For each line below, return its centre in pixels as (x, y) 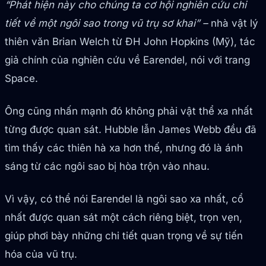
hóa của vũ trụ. (41, 254)
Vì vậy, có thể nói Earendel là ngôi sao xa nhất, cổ (124, 199)
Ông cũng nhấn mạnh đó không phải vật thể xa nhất (129, 111)
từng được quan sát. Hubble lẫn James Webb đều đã (131, 130)
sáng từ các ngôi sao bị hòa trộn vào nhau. (107, 167)
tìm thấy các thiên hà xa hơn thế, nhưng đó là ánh (124, 148)
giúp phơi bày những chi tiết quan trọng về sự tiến (124, 236)
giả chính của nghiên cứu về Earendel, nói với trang (127, 60)
